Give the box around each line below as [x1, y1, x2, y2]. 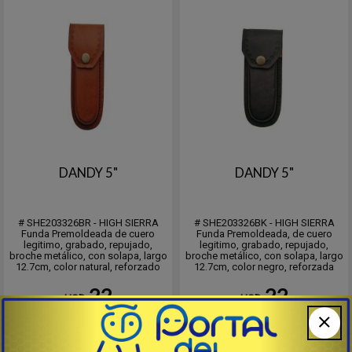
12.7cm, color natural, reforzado [16, 261, 160, 273]
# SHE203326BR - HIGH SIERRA [17, 217, 159, 229]
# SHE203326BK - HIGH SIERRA [193, 217, 335, 229]
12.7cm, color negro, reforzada [194, 261, 334, 273]
